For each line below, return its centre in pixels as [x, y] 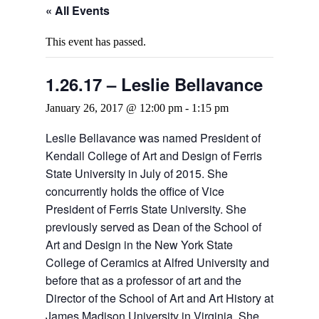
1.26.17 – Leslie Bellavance [154, 84]
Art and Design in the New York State [139, 245]
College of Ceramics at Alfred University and [157, 263]
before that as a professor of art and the [143, 281]
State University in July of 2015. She [137, 174]
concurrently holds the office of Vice [135, 192]
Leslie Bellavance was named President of [153, 138]
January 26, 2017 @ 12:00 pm [114, 108]
